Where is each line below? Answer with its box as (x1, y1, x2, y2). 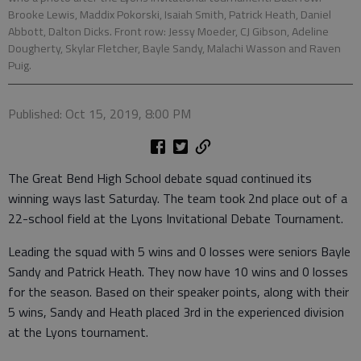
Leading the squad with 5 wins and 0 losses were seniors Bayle (8, 241, 351, 261)
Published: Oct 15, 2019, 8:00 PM (8, 103, 191, 123)
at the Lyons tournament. (8, 322, 148, 342)
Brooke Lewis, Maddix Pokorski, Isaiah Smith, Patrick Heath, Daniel (8, 5, 331, 23)
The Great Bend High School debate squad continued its (8, 168, 312, 188)
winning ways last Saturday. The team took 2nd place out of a (8, 188, 347, 208)
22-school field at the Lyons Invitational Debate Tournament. (8, 208, 343, 228)
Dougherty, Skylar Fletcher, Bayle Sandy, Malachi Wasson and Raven (8, 39, 341, 57)
